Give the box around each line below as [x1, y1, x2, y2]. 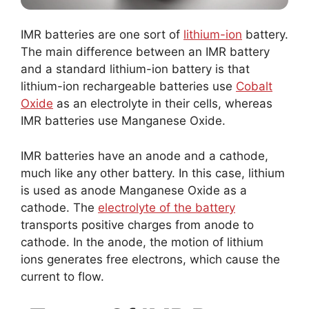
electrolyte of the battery [98, 200, 235, 215]
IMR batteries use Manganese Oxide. [21, 114, 229, 128]
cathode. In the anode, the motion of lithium [21, 235, 263, 249]
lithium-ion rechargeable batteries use [21, 79, 236, 94]
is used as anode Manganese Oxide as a [21, 183, 247, 197]
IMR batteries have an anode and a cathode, [21, 148, 268, 163]
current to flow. [21, 269, 104, 283]
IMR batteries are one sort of [21, 28, 183, 42]
